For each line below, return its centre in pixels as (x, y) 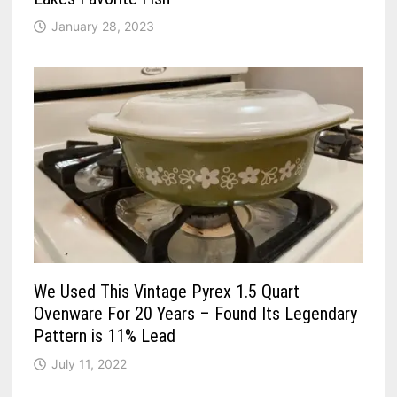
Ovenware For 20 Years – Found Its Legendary (196, 313)
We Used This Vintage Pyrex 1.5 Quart (167, 291)
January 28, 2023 (103, 26)
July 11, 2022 (90, 363)
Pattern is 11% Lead (105, 335)
